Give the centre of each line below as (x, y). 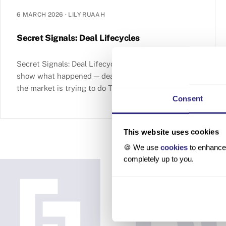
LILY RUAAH (87, 14)
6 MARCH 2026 (40, 14)
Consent (188, 98)
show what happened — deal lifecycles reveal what (105, 76)
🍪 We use (142, 147)
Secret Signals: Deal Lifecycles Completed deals (101, 64)
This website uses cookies (171, 131)
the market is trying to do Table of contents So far (104, 88)
